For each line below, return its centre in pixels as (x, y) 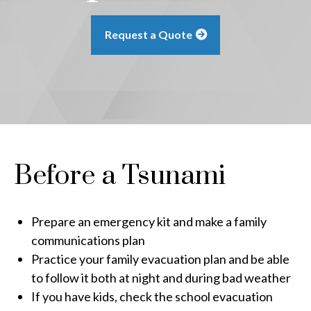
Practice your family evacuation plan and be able (160, 259)
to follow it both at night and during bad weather (161, 278)
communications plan (88, 240)
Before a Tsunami (120, 176)
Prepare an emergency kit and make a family (149, 221)
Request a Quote (149, 34)
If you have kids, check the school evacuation (152, 296)
